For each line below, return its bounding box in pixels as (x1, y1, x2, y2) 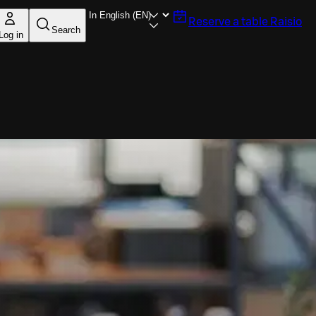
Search (51, 24, 80, 35)
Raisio (270, 16, 302, 28)
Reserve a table (188, 16, 268, 28)
